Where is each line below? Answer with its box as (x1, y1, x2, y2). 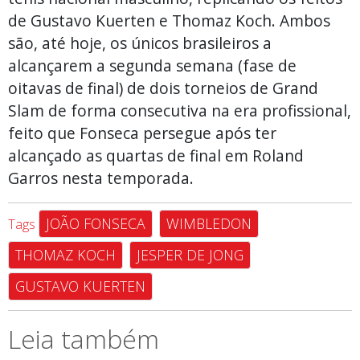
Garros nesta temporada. (8, 166, 198, 189)
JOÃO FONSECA (46, 213, 145, 233)
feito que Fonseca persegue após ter (8, 121, 276, 144)
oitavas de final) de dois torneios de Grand (8, 76, 318, 99)
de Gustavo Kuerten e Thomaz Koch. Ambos (8, 9, 330, 31)
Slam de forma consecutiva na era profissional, (8, 99, 351, 121)
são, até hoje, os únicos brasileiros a (8, 31, 272, 54)
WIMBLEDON (166, 213, 252, 233)
